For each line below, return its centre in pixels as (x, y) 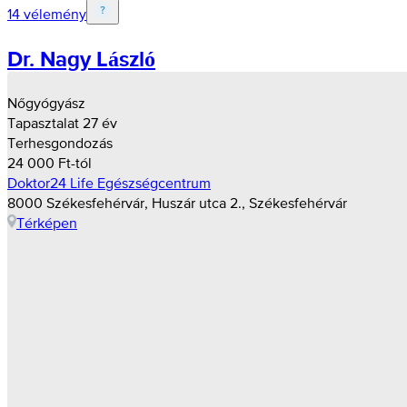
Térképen (47, 222)
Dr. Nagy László (81, 58)
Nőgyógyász (46, 102)
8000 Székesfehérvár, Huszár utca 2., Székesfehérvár (177, 202)
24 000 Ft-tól (50, 162)
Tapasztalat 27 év (62, 122)
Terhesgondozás (60, 142)
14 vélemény (47, 13)
